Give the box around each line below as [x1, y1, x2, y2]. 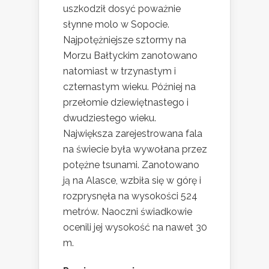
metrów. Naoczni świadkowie [63, 206, 192, 218]
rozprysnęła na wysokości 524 [63, 190, 198, 202]
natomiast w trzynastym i [63, 65, 176, 77]
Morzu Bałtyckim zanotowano [63, 50, 198, 62]
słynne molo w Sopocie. [63, 19, 169, 31]
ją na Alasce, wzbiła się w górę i [63, 175, 201, 187]
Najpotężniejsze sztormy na [63, 34, 186, 46]
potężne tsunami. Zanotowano [63, 159, 199, 171]
